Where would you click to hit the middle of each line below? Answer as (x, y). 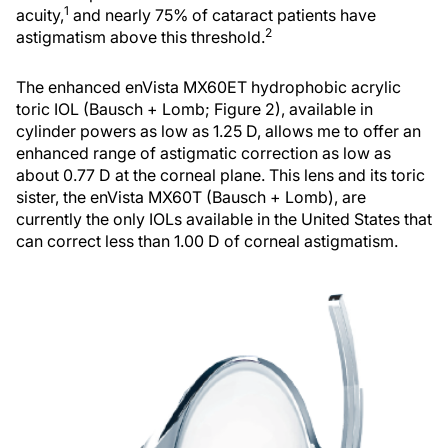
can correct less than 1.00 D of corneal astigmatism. (207, 240)
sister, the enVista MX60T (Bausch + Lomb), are (191, 196)
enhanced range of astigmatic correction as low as (203, 152)
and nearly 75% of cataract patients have (222, 14)
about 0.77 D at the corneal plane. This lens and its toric (220, 174)
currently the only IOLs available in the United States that (224, 218)
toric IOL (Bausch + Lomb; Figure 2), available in (194, 108)
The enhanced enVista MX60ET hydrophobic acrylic (208, 86)
